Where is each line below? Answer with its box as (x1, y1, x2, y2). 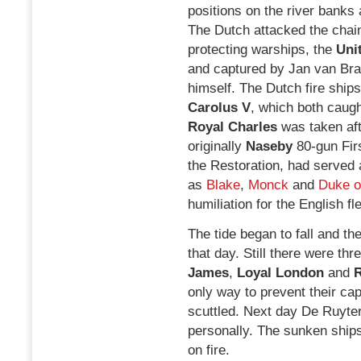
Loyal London (237, 265, 324, 280)
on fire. (188, 342, 230, 358)
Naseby (246, 139, 293, 154)
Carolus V (188, 100, 251, 115)
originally (188, 139, 246, 154)
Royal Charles (188, 119, 277, 135)
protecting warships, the (188, 42, 336, 57)
